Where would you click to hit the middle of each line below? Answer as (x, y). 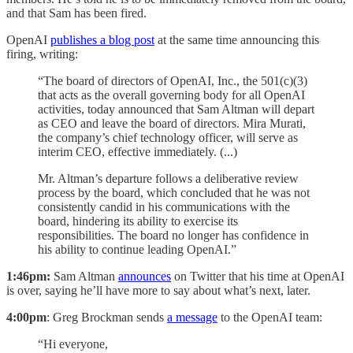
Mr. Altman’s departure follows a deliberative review (168, 178)
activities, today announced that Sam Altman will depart (176, 109)
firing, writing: (42, 54)
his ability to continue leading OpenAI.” (137, 249)
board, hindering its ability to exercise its (138, 221)
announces (145, 276)
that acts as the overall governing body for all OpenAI (171, 95)
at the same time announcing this (237, 39)
